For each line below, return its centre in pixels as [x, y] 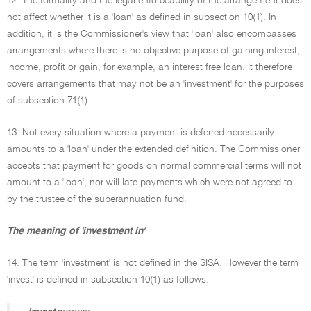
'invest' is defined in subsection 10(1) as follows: [108, 280]
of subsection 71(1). [49, 101]
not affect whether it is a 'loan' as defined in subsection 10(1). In [142, 17]
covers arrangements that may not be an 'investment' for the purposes [155, 84]
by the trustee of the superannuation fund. [97, 199]
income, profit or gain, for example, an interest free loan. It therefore [150, 67]
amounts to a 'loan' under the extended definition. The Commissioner [153, 149]
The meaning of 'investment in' [76, 231]
